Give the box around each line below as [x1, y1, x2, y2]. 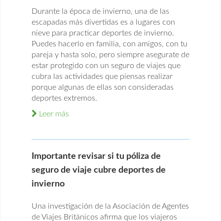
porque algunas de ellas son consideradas [32, 83, 174, 92]
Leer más [37, 110, 69, 118]
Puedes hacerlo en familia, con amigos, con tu [32, 40, 187, 48]
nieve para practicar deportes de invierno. [32, 29, 174, 37]
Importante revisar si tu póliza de [32, 152, 161, 161]
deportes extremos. [32, 94, 97, 103]
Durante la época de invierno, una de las [32, 7, 169, 16]
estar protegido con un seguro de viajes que [32, 62, 181, 70]
